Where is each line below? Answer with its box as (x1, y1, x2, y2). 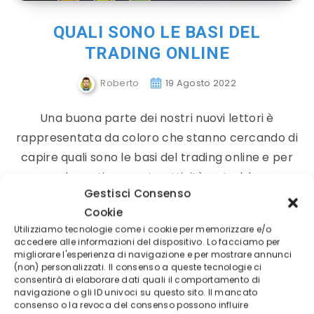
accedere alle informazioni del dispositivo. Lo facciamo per (14, 235, 280, 248)
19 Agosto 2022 (165, 76, 236, 90)
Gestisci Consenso (84, 186, 191, 201)
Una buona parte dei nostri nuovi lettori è (40, 110, 274, 126)
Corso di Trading (200, 281, 279, 294)
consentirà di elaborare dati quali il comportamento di (14, 273, 261, 286)
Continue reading (116, 210, 198, 221)
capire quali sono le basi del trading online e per (21, 149, 293, 165)
